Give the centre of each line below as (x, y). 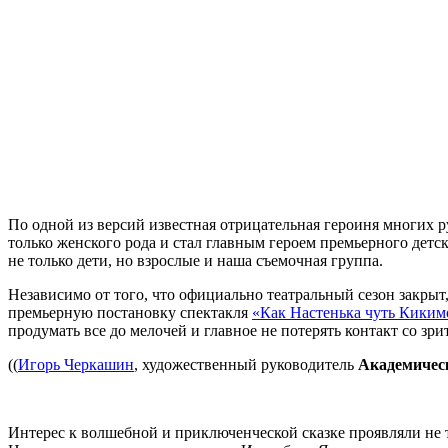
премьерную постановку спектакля (130, 312)
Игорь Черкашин (76, 364)
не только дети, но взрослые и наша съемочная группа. (195, 260)
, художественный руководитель (246, 364)
